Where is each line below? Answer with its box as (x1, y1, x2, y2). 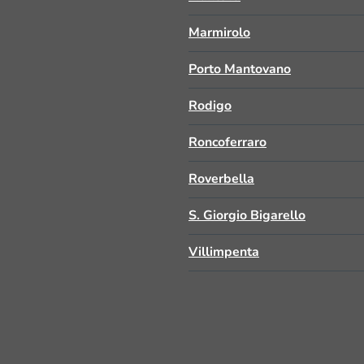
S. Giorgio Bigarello (188, 206, 305, 224)
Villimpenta (188, 243, 259, 261)
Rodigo (188, 97, 232, 115)
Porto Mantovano (188, 60, 291, 78)
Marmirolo (188, 24, 250, 41)
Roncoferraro (188, 133, 266, 151)
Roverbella (188, 170, 254, 188)
